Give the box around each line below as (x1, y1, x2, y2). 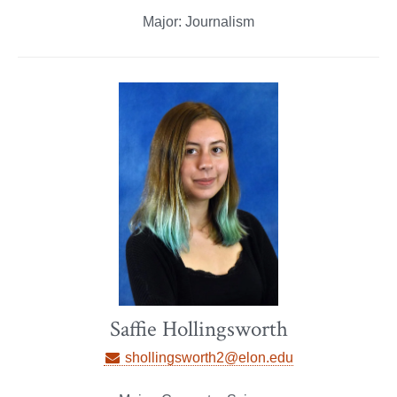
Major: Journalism (143, 13, 254, 29)
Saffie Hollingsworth (109, 314, 288, 344)
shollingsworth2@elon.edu (121, 349, 294, 365)
